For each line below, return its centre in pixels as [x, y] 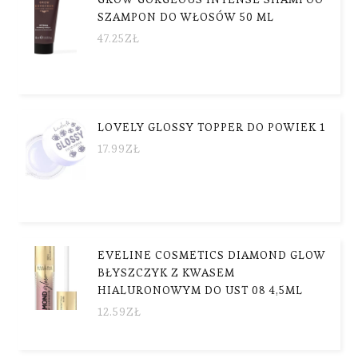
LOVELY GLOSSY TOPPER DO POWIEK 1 [212, 127]
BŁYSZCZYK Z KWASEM [167, 272]
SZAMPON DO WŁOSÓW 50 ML [186, 16]
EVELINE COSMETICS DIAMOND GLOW [212, 255]
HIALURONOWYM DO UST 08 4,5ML [201, 290]
